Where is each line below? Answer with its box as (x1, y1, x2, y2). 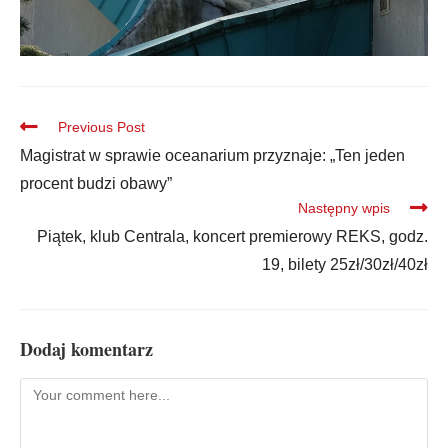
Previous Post (58, 118, 145, 135)
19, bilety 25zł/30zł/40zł (262, 255, 428, 273)
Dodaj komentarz (20, 335, 153, 362)
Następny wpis (298, 199, 390, 216)
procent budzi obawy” (20, 174, 172, 192)
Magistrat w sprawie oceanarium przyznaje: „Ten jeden (20, 146, 405, 164)
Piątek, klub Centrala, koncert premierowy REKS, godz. (37, 227, 428, 245)
